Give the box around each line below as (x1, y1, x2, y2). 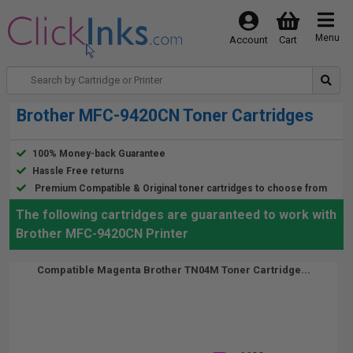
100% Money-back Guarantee (32, 148, 165, 159)
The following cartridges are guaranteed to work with (16, 207, 336, 222)
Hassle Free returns (32, 165, 124, 176)
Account (229, 34, 268, 46)
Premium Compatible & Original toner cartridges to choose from (35, 183, 327, 194)
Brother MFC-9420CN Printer (16, 226, 188, 241)
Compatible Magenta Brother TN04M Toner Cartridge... (36, 264, 310, 276)
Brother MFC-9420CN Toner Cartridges (17, 106, 314, 125)
